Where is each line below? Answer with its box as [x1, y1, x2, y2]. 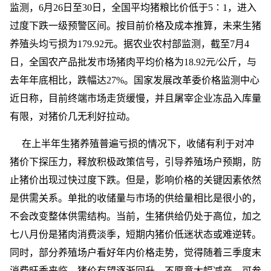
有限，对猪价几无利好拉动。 [10, 111, 135, 122]
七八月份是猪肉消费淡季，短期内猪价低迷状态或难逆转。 [10, 229, 261, 240]
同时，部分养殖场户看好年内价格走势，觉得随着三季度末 [10, 247, 261, 258]
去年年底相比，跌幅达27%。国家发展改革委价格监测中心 [10, 75, 260, 85]
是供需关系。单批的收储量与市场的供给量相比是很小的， [10, 193, 261, 203]
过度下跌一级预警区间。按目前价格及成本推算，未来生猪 [10, 21, 261, 31]
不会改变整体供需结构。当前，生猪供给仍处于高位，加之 [10, 211, 261, 221]
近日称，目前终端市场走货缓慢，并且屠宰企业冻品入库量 [10, 93, 261, 103]
